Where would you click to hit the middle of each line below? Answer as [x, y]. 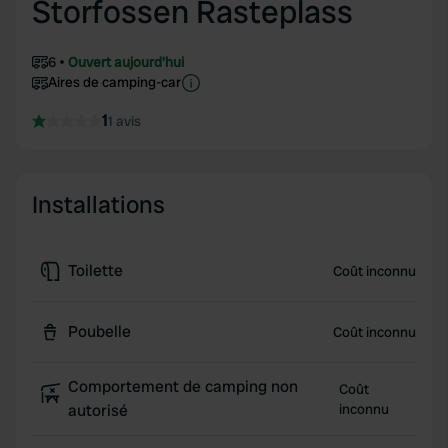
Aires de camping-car [114, 82]
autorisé [98, 410]
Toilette [95, 270]
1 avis [124, 121]
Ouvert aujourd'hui [126, 62]
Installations [98, 204]
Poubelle [99, 331]
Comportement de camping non [183, 386]
